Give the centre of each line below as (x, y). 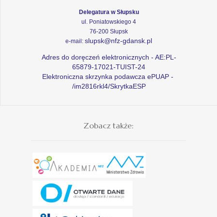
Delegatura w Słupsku (109, 12)
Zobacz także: (108, 125)
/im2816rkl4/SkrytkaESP (109, 86)
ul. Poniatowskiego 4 (109, 22)
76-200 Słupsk (109, 31)
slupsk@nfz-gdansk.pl (118, 40)
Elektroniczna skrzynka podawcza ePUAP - (109, 76)
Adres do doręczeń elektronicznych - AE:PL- (109, 57)
